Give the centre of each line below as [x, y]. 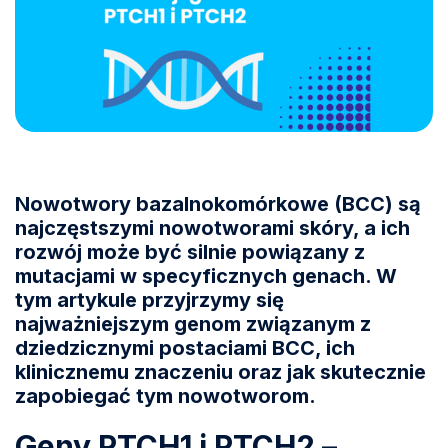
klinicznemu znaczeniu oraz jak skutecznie [220, 371]
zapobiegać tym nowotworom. [165, 395]
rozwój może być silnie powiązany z [190, 251]
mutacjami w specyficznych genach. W [206, 275]
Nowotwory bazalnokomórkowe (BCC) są [218, 203]
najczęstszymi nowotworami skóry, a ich [212, 227]
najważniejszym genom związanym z [193, 323]
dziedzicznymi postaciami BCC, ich [185, 347]
